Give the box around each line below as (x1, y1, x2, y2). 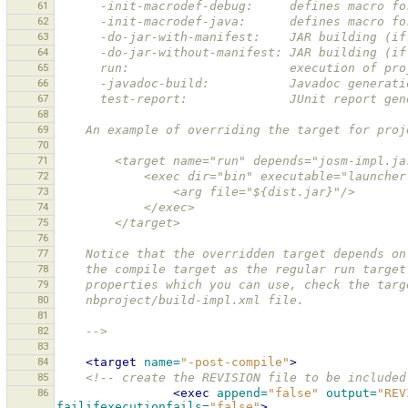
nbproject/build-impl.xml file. (86, 293, 311, 308)
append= (217, 386, 268, 401)
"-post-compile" (180, 355, 290, 370)
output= (326, 386, 377, 401)
